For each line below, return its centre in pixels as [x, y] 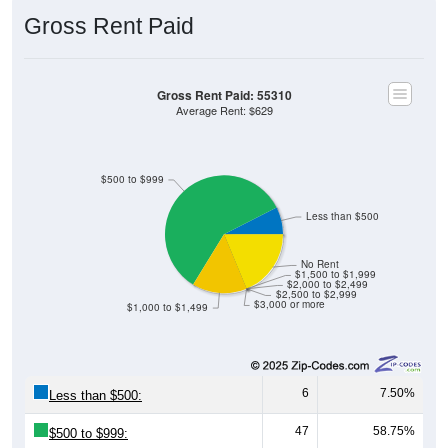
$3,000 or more [290, 304]
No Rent [320, 264]
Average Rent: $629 [224, 110]
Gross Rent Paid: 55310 [224, 95]
